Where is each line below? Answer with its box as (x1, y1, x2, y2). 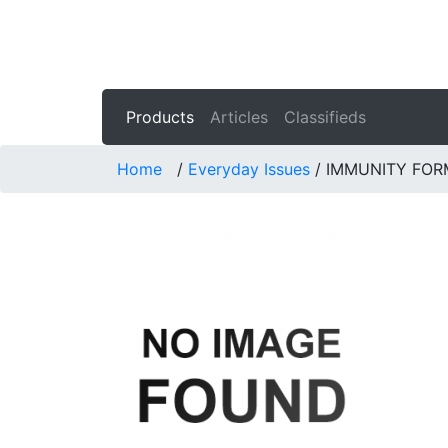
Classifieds (284, 107, 366, 127)
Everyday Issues (188, 159, 310, 179)
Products (126, 107, 194, 127)
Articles (210, 107, 268, 127)
